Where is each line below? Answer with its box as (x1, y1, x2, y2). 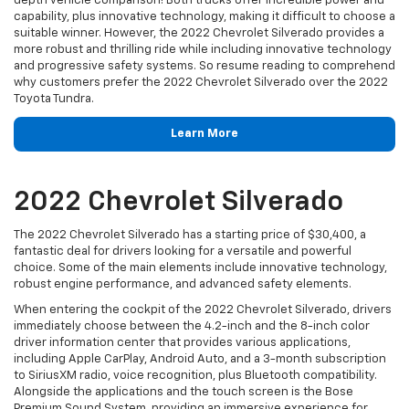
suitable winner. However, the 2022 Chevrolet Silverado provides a (14, 27, 384, 40)
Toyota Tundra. (14, 93, 94, 106)
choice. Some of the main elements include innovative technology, (14, 261, 387, 274)
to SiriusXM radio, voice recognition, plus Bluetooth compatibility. (14, 369, 377, 382)
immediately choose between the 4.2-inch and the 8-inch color (14, 320, 370, 332)
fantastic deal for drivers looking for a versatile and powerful (14, 245, 351, 257)
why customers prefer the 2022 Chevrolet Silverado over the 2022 (14, 77, 388, 89)
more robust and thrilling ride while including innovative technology (14, 44, 392, 57)
